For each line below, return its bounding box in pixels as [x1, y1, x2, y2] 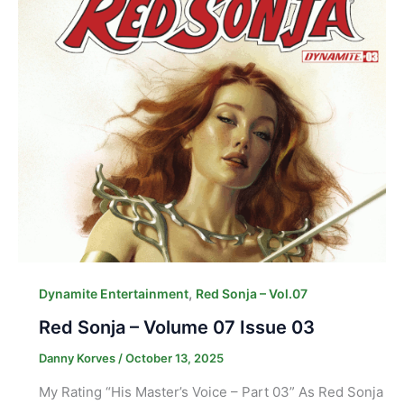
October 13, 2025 [124, 351, 224, 366]
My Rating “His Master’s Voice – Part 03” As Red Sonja [38, 382, 383, 400]
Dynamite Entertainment [38, 286, 188, 302]
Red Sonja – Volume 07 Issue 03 [38, 317, 315, 339]
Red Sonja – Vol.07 [195, 286, 308, 302]
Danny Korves [38, 351, 118, 366]
